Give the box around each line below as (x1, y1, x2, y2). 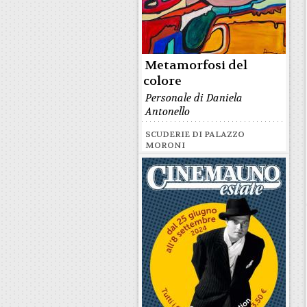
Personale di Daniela (145, 91, 243, 105)
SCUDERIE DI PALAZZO (145, 129, 245, 140)
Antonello (145, 105, 190, 119)
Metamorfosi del (145, 58, 247, 73)
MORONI (145, 140, 185, 151)
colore (143, 73, 182, 89)
